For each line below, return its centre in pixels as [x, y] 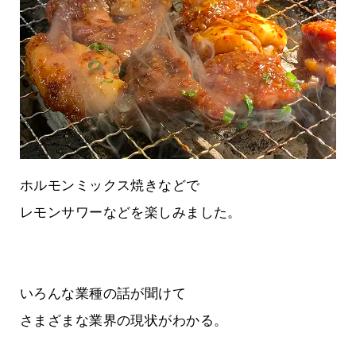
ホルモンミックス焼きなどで [110, 186]
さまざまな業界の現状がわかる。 [124, 321]
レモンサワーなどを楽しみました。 [131, 213]
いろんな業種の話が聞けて [103, 294]
